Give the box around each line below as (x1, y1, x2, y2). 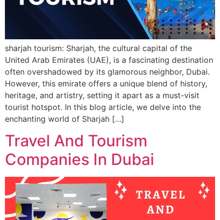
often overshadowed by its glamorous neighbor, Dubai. (5, 67, 210, 77)
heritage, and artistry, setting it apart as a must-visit (5, 90, 199, 100)
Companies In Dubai (5, 150, 154, 169)
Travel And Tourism (5, 131, 147, 151)
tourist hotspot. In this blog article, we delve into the (5, 102, 201, 112)
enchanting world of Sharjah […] (5, 114, 124, 124)
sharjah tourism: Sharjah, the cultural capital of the (5, 43, 192, 53)
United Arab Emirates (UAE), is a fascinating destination (5, 55, 213, 65)
